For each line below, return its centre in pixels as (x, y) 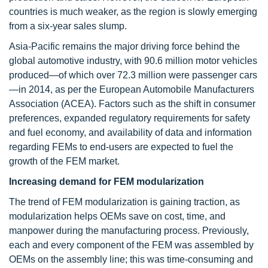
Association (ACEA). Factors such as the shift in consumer (132, 104)
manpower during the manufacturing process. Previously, (129, 231)
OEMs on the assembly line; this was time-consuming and (131, 259)
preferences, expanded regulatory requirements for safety (130, 118)
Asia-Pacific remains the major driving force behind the (124, 46)
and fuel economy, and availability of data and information (130, 133)
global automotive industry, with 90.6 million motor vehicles (133, 61)
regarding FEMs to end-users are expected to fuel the (121, 147)
